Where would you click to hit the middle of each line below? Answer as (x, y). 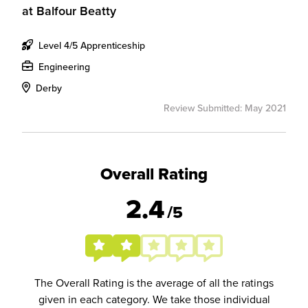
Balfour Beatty (76, 11)
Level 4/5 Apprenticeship (90, 45)
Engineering (63, 67)
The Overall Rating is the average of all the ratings (154, 283)
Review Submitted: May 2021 (225, 108)
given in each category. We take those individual (154, 299)
